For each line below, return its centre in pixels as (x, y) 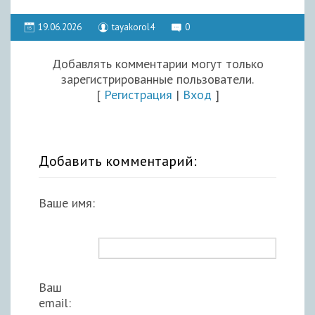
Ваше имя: (67, 202)
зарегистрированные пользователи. (157, 79)
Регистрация (138, 94)
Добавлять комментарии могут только (157, 63)
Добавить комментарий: (118, 161)
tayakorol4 (133, 27)
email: (55, 302)
